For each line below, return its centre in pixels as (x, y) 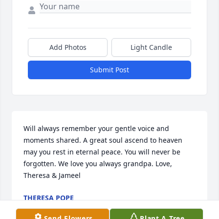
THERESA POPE (49, 198)
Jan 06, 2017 (43, 208)
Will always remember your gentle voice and (96, 129)
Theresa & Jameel (52, 175)
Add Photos (68, 47)
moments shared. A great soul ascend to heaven (103, 140)
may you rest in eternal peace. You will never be (102, 152)
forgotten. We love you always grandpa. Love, (98, 164)
